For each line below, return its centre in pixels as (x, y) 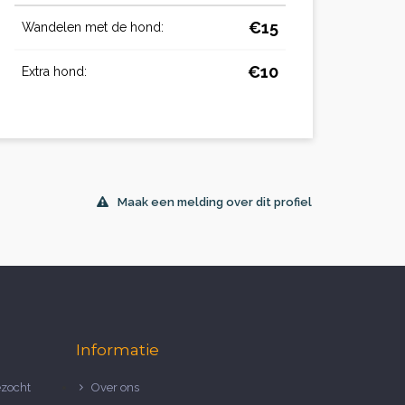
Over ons (115, 387)
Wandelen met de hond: (93, 27)
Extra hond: (54, 71)
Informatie (117, 349)
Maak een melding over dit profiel (215, 202)
